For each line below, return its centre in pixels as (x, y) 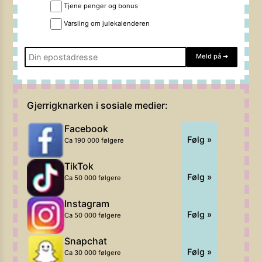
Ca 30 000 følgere (93, 252)
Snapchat (86, 241)
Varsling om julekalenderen (106, 24)
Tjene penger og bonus (101, 6)
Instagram (87, 203)
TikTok (79, 166)
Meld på (209, 56)
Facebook (87, 128)
